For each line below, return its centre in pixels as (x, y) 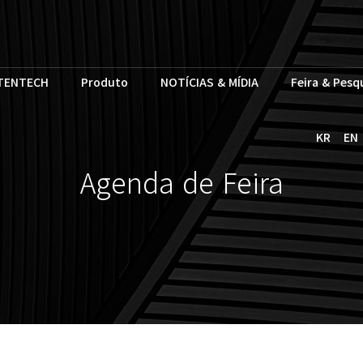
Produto (105, 82)
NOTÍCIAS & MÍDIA (209, 82)
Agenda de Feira (181, 182)
